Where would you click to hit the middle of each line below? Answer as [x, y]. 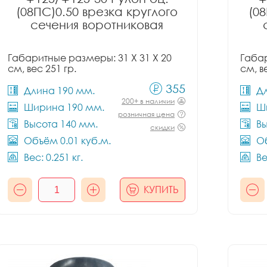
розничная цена [146, 114]
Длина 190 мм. [59, 91]
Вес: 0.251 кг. [53, 157]
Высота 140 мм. [61, 124]
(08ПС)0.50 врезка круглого [97, 11]
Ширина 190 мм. [64, 107]
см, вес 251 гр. [42, 69]
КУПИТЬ [161, 190]
